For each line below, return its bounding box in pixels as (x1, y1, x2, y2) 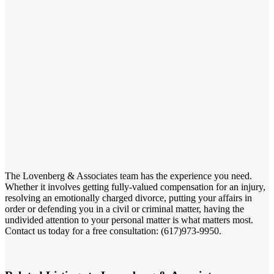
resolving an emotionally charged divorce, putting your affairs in (5, 192, 252, 203)
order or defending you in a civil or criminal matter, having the (5, 203, 244, 214)
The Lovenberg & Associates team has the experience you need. (5, 170, 252, 181)
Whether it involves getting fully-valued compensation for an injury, (5, 181, 265, 192)
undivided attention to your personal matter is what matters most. (5, 214, 253, 225)
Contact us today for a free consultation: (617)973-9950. (5, 225, 221, 236)
